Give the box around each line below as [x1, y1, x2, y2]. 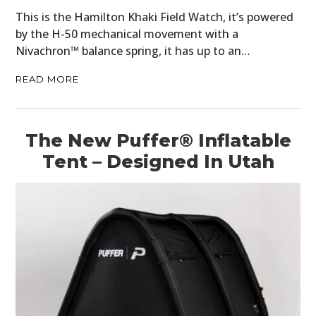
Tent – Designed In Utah [42, 151, 274, 173]
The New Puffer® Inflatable [25, 130, 291, 152]
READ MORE [16, 73, 80, 85]
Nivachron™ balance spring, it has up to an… [16, 43, 251, 59]
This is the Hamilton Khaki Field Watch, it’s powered [16, 9, 294, 25]
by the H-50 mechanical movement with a [16, 26, 239, 42]
